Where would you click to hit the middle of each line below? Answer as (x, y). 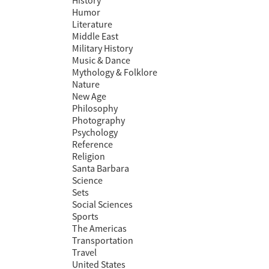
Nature (86, 84)
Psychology (95, 132)
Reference (92, 144)
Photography (98, 120)
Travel (84, 252)
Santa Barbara (101, 168)
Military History (102, 48)
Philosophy (95, 108)
